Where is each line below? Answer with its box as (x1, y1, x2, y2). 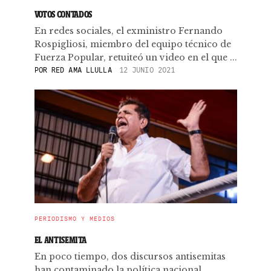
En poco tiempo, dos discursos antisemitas (34, 251, 226, 262)
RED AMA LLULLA (47, 65, 112, 74)
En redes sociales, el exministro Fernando (34, 25, 223, 36)
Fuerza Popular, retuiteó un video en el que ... (34, 52, 237, 63)
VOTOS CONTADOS (34, 8, 93, 20)
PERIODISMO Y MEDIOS (34, 215, 115, 223)
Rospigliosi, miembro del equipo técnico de (34, 39, 231, 50)
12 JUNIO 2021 (119, 65, 175, 74)
